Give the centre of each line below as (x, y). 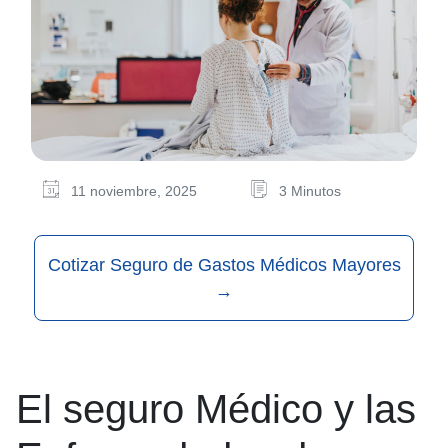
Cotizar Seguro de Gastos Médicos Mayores (224, 265)
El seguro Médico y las (216, 409)
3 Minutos (310, 191)
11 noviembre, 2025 (134, 191)
